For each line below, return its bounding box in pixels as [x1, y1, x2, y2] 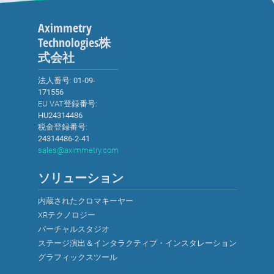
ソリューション [37, 169, 124, 186]
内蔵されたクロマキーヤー [37, 196, 133, 206]
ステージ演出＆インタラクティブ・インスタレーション [37, 239, 237, 248]
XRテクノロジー [37, 210, 95, 220]
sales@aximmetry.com [37, 146, 119, 155]
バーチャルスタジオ [37, 224, 109, 234]
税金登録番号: [37, 122, 87, 131]
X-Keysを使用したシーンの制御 [49, 9, 187, 20]
